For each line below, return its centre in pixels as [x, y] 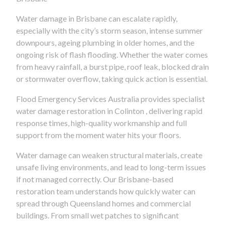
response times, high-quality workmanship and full [101, 123]
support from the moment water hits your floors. [98, 135]
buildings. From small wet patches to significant [97, 215]
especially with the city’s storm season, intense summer [109, 30]
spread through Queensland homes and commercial [103, 203]
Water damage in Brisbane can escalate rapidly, [97, 18]
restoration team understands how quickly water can [106, 191]
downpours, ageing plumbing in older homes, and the [105, 42]
